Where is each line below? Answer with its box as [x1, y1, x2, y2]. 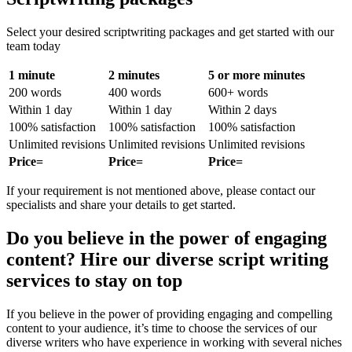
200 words [9, 86, 61, 99]
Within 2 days [208, 103, 277, 116]
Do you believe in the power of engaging [6, 227, 327, 248]
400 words [108, 86, 161, 99]
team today [6, 39, 60, 53]
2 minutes [108, 68, 159, 82]
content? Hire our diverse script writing [6, 248, 328, 269]
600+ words [208, 86, 268, 99]
